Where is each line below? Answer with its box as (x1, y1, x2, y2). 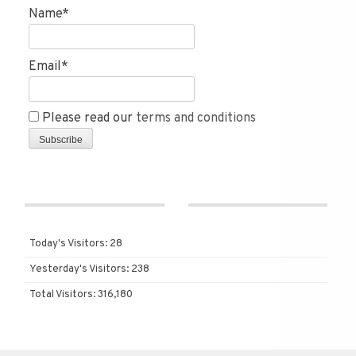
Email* (29, 58, 68, 75)
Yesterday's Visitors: (29, 262, 131, 276)
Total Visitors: (29, 288, 98, 301)
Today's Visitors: (29, 237, 110, 250)
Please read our (39, 110, 136, 127)
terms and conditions (136, 110, 256, 127)
